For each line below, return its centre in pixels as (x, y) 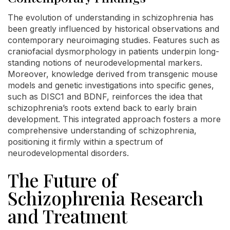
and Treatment (68, 216)
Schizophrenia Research (106, 198)
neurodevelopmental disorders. (68, 153)
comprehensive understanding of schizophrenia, (102, 130)
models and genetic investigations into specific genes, (111, 85)
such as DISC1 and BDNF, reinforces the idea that (105, 96)
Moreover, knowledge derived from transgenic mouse (113, 74)
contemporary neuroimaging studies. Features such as (114, 40)
